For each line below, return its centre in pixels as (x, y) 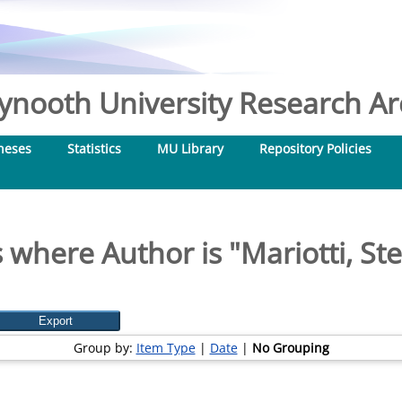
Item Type (166, 348)
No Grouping (290, 348)
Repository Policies (315, 149)
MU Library (190, 149)
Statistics (94, 149)
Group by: (105, 348)
